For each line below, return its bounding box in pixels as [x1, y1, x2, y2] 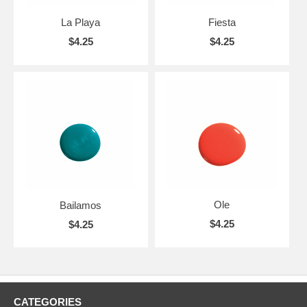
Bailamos [60, 199, 102, 211]
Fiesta [208, 16, 236, 28]
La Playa [61, 16, 101, 28]
